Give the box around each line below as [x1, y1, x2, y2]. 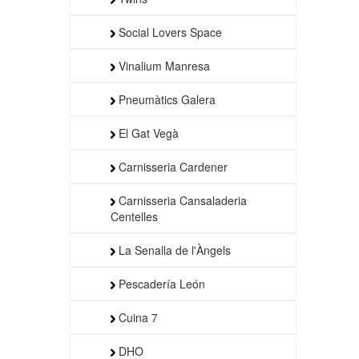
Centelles [111, 208, 158, 224]
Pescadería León [115, 275, 205, 292]
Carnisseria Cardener [115, 158, 228, 175]
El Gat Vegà [115, 124, 179, 141]
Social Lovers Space [115, 23, 222, 40]
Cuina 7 [115, 309, 158, 325]
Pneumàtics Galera [115, 91, 216, 107]
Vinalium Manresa [115, 57, 210, 74]
